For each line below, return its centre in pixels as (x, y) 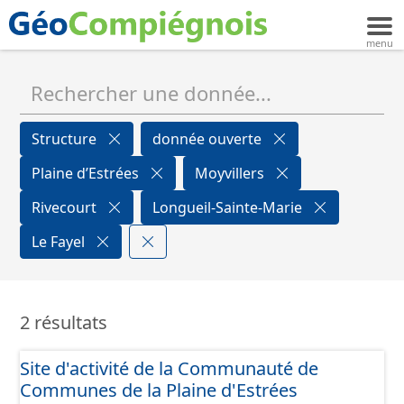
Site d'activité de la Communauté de (169, 368)
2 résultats (64, 322)
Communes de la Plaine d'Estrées (159, 390)
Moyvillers (231, 173)
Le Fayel (60, 242)
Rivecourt (66, 207)
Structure (66, 139)
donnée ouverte (209, 139)
